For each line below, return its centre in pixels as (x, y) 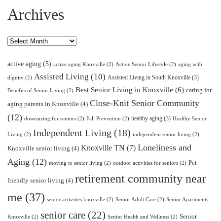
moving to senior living (76, 163)
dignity (16, 78)
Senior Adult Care (136, 200)
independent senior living (162, 134)
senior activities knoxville (76, 200)
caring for (199, 90)
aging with (190, 64)
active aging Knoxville (79, 64)
